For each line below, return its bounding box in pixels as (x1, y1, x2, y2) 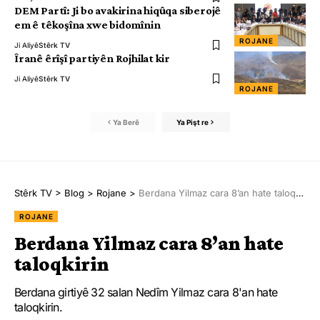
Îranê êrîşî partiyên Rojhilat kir (14, 52, 171, 65)
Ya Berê (113, 117, 139, 126)
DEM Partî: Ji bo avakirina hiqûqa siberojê (14, 4, 221, 17)
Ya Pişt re (176, 117, 209, 126)
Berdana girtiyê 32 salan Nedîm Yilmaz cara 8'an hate (14, 285, 278, 300)
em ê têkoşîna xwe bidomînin (14, 19, 161, 31)
